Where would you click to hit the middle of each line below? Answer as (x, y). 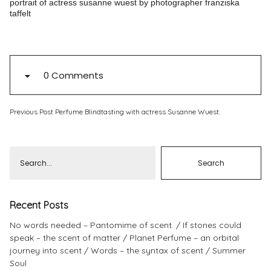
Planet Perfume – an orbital (184, 238)
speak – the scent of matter (65, 238)
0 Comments (74, 75)
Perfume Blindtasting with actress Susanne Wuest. (137, 112)
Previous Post (32, 112)
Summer (229, 250)
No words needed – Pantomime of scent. (92, 225)
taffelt (21, 13)
